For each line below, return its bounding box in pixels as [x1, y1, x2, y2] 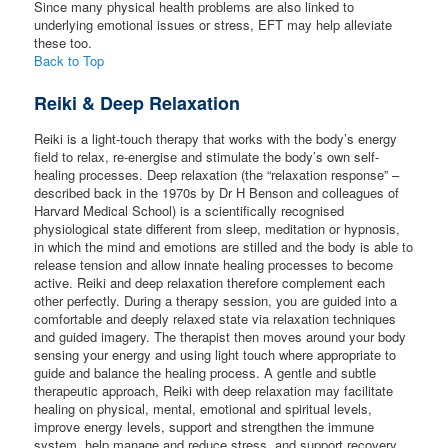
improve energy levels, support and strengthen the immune [34, 417, 375, 437]
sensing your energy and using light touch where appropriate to [34, 345, 397, 365]
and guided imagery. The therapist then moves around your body [34, 327, 407, 347]
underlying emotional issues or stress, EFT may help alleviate [34, 14, 393, 34]
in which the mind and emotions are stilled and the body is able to [34, 237, 414, 257]
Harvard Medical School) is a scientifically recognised [34, 201, 345, 221]
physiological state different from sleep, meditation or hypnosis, [34, 219, 401, 239]
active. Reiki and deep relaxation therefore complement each [34, 273, 386, 293]
